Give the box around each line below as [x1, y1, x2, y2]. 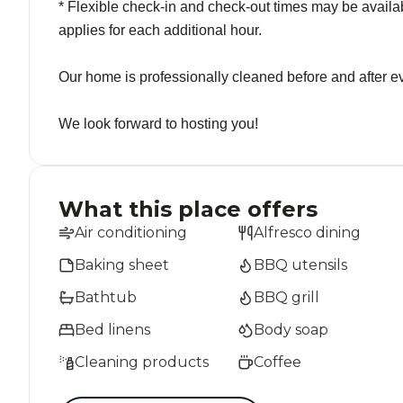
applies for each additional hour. [58, 22, 262, 38]
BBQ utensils [254, 256, 347, 273]
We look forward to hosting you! [58, 116, 258, 131]
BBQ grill [254, 289, 319, 306]
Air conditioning [75, 224, 187, 241]
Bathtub [75, 289, 137, 306]
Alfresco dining [254, 224, 361, 241]
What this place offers [58, 196, 318, 222]
